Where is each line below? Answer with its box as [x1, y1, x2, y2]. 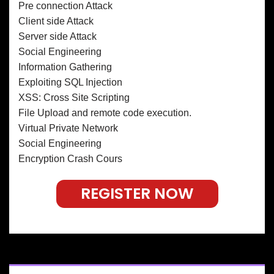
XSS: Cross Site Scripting [18, 92, 130, 103]
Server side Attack [18, 31, 97, 42]
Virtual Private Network [18, 122, 118, 133]
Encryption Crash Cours [18, 153, 122, 164]
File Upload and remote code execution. [18, 107, 191, 118]
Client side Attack [18, 15, 94, 26]
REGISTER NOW [80, 182, 194, 204]
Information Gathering [18, 61, 112, 72]
